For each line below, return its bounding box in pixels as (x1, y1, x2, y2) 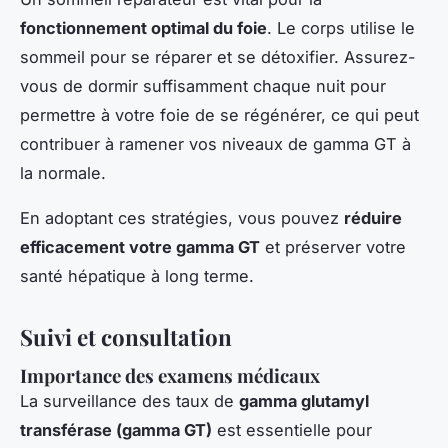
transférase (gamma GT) (20, 419, 212, 440)
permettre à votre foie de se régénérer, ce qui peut (20, 105, 419, 126)
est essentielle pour (212, 419, 372, 440)
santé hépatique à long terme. (20, 266, 254, 287)
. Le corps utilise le (267, 18, 415, 39)
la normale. (20, 163, 106, 184)
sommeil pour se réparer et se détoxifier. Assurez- (20, 47, 416, 68)
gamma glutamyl (239, 390, 369, 411)
